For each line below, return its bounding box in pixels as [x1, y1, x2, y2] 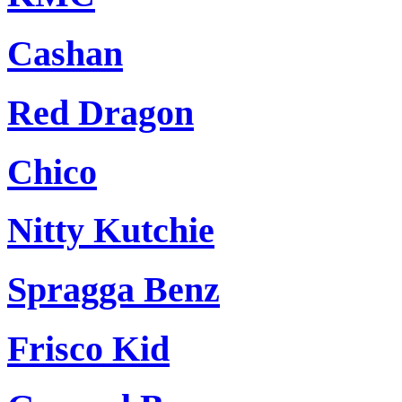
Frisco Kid [7, 328, 170, 369]
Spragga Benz [7, 269, 220, 310]
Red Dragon [7, 92, 194, 133]
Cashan [7, 33, 123, 74]
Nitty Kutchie [7, 210, 214, 251]
